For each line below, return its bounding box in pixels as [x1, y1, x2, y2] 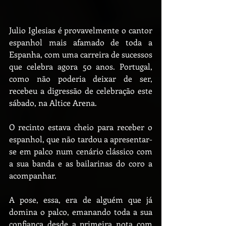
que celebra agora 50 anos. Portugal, [9, 61, 152, 72]
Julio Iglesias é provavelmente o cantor [9, 25, 152, 35]
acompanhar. [9, 170, 56, 181]
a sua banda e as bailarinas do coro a [9, 158, 152, 168]
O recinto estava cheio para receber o [9, 122, 152, 132]
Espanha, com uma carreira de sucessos [9, 49, 152, 60]
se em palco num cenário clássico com [9, 146, 152, 156]
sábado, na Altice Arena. [9, 97, 97, 108]
